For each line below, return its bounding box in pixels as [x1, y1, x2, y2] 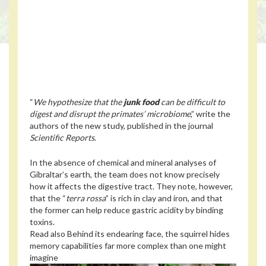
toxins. [30, 217, 55, 227]
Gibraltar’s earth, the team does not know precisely [30, 169, 220, 180]
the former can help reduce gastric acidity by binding [30, 205, 223, 216]
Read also [30, 229, 65, 239]
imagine [30, 252, 58, 263]
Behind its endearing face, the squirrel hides [67, 229, 230, 239]
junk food [123, 96, 159, 107]
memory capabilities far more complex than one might [30, 240, 226, 251]
